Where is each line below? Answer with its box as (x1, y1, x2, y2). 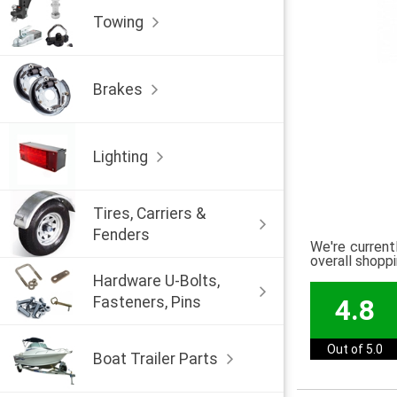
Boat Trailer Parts (93, 349, 218, 368)
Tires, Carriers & (93, 204, 206, 222)
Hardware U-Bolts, (93, 271, 220, 290)
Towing (93, 12, 144, 31)
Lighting (93, 147, 148, 166)
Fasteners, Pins (93, 292, 201, 311)
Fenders (93, 225, 150, 244)
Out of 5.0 (326, 342, 383, 356)
